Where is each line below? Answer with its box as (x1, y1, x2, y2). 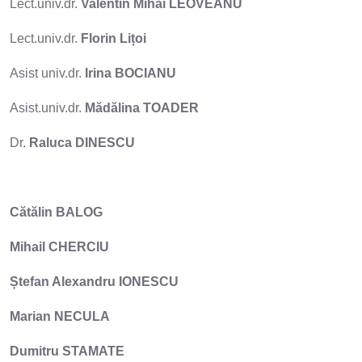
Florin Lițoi (81, 31, 146, 45)
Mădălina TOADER (85, 100, 199, 115)
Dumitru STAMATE (10, 343, 124, 358)
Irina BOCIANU (85, 65, 176, 80)
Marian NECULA (10, 309, 110, 323)
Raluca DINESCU (29, 135, 135, 149)
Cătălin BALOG (10, 204, 103, 219)
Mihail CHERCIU (10, 239, 109, 254)
